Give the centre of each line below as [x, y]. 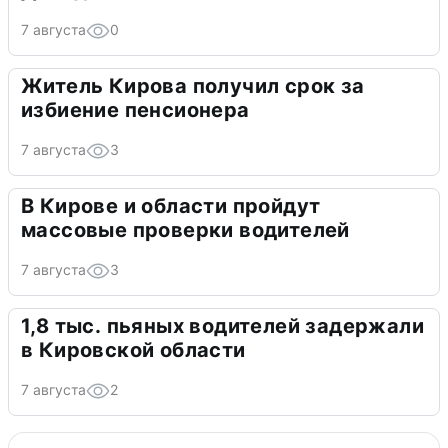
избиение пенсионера [135, 110]
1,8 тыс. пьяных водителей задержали [222, 326]
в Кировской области [133, 350]
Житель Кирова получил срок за [193, 86]
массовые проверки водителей [185, 230]
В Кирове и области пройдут [171, 206]
